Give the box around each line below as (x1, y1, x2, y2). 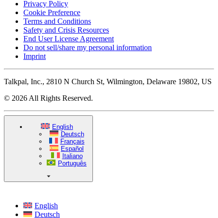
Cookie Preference (23, 8, 80, 17)
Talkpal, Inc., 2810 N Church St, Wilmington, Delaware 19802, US (4, 77, 212, 86)
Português (58, 159, 87, 167)
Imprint (23, 52, 46, 60)
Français (60, 137, 85, 145)
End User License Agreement (23, 34, 114, 43)
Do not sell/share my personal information (23, 43, 152, 52)
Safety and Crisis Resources (23, 25, 109, 34)
